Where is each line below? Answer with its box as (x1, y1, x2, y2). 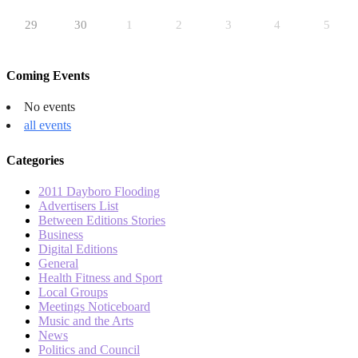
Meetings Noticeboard (38, 300, 150, 314)
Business (38, 228, 83, 242)
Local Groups (38, 285, 108, 300)
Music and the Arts (38, 314, 133, 328)
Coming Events (6, 68, 89, 82)
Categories (6, 153, 64, 168)
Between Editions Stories (38, 213, 165, 228)
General (38, 257, 78, 271)
